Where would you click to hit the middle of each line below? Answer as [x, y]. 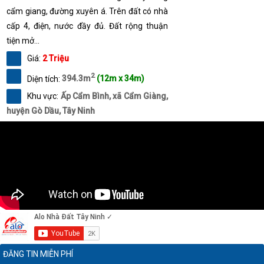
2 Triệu [56, 58]
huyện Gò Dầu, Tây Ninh [51, 111]
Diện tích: [44, 79]
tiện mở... [23, 40]
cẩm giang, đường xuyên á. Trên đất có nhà [87, 11]
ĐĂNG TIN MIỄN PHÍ [38, 254]
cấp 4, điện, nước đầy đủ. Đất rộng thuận [87, 26]
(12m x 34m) [121, 79]
